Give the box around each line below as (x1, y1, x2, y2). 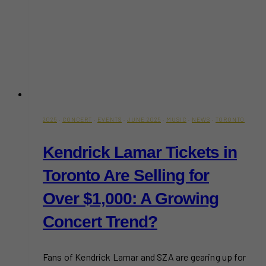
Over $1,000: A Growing (43, 189, 218, 208)
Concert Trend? (43, 212, 157, 231)
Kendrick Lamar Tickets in (43, 142, 237, 161)
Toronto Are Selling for (43, 166, 209, 185)
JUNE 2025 (127, 115, 161, 123)
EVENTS (97, 115, 122, 123)
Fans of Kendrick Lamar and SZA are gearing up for (43, 251, 246, 262)
